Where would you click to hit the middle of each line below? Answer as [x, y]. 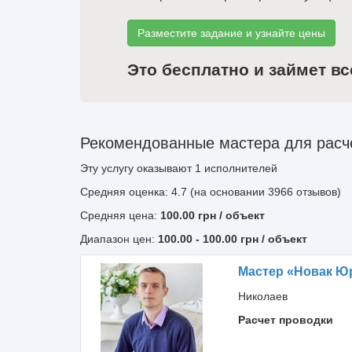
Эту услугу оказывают [137, 168]
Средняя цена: [120, 215]
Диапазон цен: [119, 239]
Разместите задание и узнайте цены [231, 33]
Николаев [262, 296]
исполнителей [239, 168]
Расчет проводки [285, 320]
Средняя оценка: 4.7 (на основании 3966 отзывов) [211, 192]
